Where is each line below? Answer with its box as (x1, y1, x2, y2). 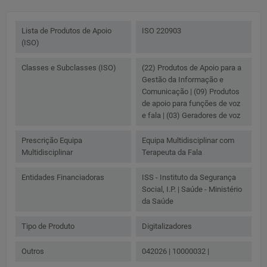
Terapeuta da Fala (142, 148, 202, 157)
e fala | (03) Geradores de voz (142, 111, 240, 120)
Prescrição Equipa (21, 136, 82, 145)
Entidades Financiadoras (21, 173, 104, 182)
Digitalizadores (142, 222, 192, 231)
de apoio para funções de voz (142, 99, 240, 108)
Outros (21, 247, 44, 256)
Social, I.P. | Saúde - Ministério (142, 185, 242, 194)
